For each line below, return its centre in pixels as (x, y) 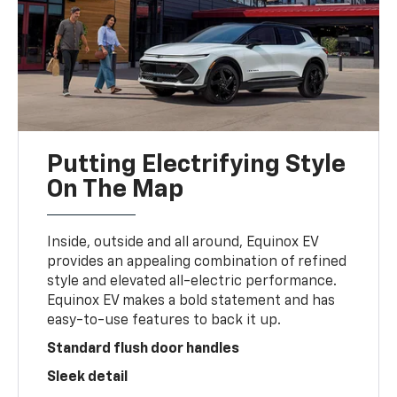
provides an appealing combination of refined (197, 262)
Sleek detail (88, 377)
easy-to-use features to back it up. (164, 320)
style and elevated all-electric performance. (192, 281)
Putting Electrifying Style (197, 164)
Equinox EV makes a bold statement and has (191, 301)
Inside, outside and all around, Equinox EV (183, 242)
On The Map (116, 189)
